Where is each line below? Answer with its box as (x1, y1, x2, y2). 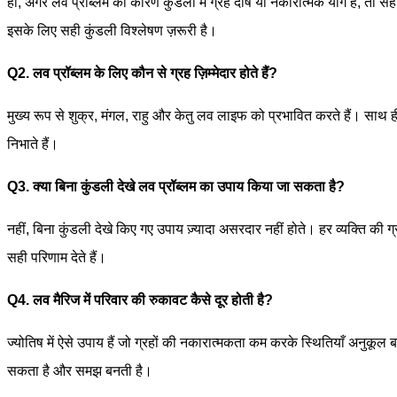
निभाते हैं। (7, 136, 58, 152)
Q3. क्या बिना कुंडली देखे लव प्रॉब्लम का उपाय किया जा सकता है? (7, 179, 345, 195)
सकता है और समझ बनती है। (7, 363, 152, 379)
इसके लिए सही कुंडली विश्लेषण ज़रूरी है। (7, 23, 217, 39)
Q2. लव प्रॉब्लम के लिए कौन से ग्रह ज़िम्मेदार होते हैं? (7, 66, 277, 82)
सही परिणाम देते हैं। (7, 250, 106, 266)
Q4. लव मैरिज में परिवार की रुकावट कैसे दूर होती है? (7, 292, 273, 308)
